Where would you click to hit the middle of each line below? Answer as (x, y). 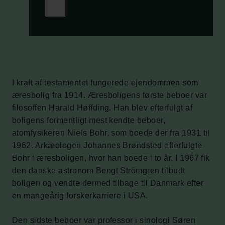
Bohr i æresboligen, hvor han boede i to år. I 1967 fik (111, 158)
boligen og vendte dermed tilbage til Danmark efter (108, 183)
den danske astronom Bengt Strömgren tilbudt (99, 170)
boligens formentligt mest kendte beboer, (89, 120)
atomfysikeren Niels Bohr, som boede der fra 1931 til (111, 133)
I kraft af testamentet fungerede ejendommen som (105, 82)
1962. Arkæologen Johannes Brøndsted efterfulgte (107, 145)
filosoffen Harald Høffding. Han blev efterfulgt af (102, 107)
